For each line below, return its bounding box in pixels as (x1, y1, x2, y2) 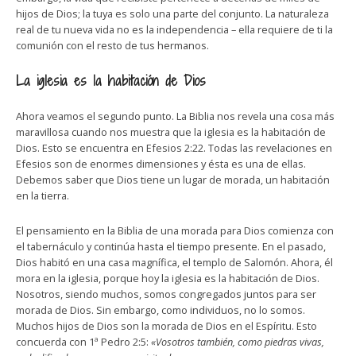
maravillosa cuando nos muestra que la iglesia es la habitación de (16, 125, 326, 139)
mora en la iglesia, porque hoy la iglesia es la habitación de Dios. (16, 271, 319, 285)
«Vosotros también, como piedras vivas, (151, 335, 324, 349)
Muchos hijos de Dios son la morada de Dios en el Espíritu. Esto (16, 319, 317, 333)
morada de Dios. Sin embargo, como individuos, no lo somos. (16, 303, 305, 317)
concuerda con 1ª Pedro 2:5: (16, 335, 151, 349)
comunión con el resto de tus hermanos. (16, 38, 209, 52)
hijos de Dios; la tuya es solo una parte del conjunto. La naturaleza (16, 6, 329, 21)
